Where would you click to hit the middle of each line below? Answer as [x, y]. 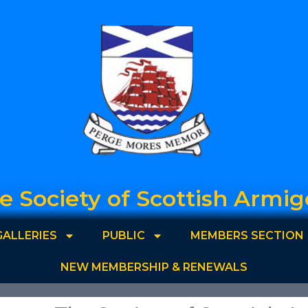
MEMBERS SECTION [247, 235]
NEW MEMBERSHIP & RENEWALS [154, 267]
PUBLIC [123, 235]
